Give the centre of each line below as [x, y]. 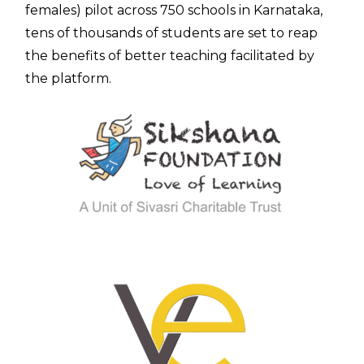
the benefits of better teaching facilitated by [170, 55]
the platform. [69, 78]
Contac [54, 260]
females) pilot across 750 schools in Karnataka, [174, 10]
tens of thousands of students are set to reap [172, 32]
